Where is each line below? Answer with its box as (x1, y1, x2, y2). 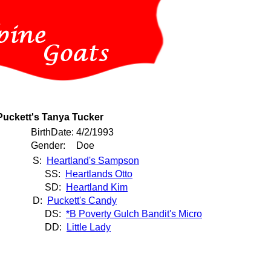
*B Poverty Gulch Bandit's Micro (66, 209, 202, 219)
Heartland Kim (66, 182, 128, 192)
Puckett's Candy (47, 195, 117, 206)
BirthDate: (31, 127, 74, 137)
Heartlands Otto (65, 169, 132, 179)
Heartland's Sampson (47, 155, 139, 166)
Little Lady (67, 222, 111, 232)
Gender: (31, 140, 65, 151)
